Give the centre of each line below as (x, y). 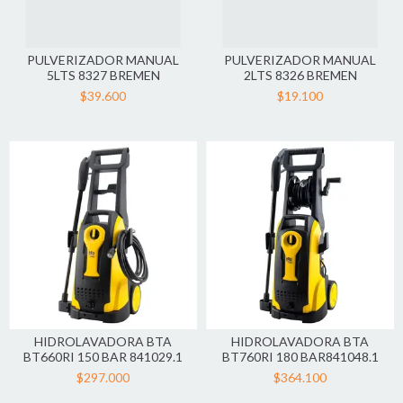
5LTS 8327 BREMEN (103, 75)
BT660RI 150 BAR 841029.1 (103, 357)
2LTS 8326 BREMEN (300, 75)
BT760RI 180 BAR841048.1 (300, 357)
